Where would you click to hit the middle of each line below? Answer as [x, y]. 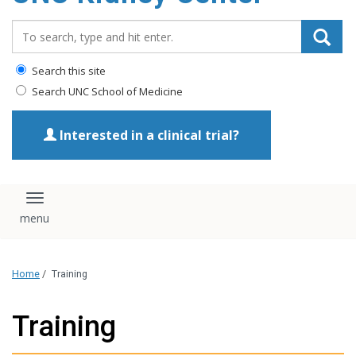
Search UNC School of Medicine [106, 91]
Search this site [68, 71]
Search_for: [47, 28]
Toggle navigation [93, 205]
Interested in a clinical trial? [148, 135]
